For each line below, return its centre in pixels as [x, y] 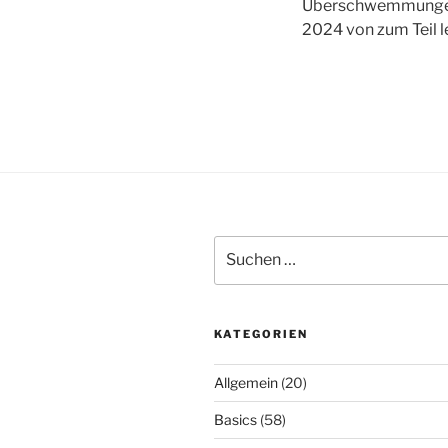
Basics [235, 419]
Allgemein [246, 382]
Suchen [238, 246]
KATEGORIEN [261, 333]
